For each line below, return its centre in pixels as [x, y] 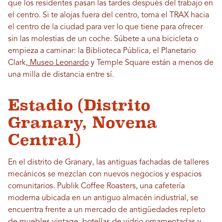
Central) [44, 140]
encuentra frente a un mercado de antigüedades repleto [107, 210]
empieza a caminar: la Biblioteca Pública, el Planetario [102, 51]
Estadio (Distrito [79, 105]
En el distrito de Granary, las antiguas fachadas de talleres [109, 163]
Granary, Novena [83, 122]
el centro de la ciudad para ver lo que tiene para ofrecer [105, 27]
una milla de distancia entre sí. [61, 75]
